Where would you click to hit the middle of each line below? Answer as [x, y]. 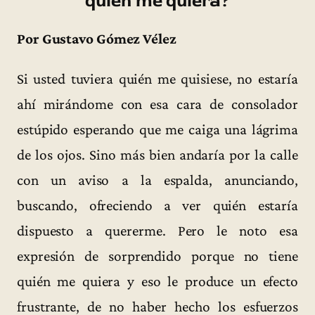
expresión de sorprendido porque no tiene [157, 256]
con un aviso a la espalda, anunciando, [157, 180]
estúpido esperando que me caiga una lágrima [157, 129]
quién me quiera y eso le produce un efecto [157, 281]
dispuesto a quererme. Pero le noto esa [157, 230]
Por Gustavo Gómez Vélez [97, 38]
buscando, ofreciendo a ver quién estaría [157, 205]
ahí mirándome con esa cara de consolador [157, 104]
